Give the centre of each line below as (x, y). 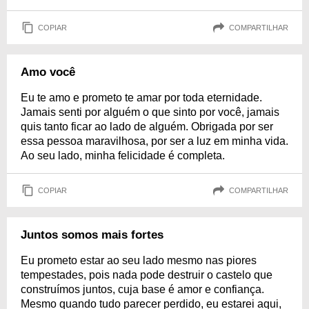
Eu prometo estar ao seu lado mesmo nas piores (139, 260)
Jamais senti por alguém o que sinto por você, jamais (150, 112)
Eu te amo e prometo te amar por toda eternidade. (141, 98)
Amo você (48, 72)
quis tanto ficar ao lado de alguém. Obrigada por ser (147, 127)
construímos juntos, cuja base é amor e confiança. (142, 289)
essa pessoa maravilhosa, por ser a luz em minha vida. (154, 141)
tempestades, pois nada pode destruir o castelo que (147, 275)
